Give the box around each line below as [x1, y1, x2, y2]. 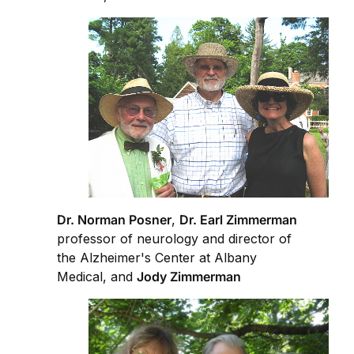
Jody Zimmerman [137, 269, 241, 285]
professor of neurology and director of [57, 231, 292, 247]
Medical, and [57, 269, 137, 285]
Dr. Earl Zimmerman [179, 212, 297, 228]
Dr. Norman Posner [57, 212, 171, 228]
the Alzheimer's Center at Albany [57, 250, 257, 266]
